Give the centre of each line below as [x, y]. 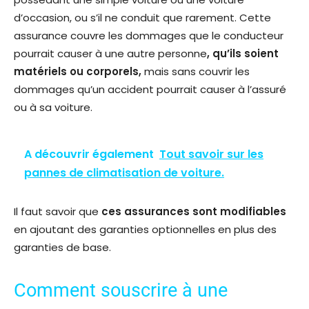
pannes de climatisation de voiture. [124, 173]
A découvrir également [89, 154]
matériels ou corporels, [79, 72]
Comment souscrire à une [121, 291]
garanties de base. [62, 248]
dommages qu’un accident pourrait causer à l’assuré [150, 90]
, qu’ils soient [243, 54]
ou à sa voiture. [53, 108]
